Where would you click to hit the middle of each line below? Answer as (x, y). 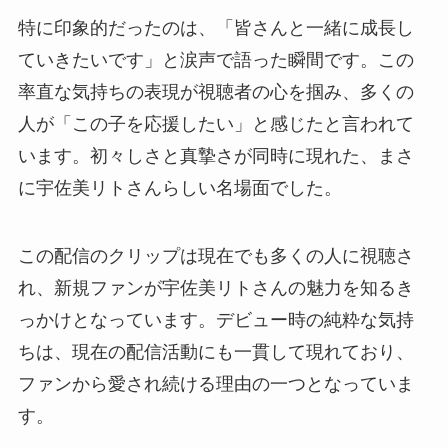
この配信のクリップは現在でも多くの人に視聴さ (215, 255)
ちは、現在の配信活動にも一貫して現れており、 (215, 351)
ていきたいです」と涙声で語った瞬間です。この (215, 59)
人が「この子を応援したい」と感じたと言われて (215, 123)
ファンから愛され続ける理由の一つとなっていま (215, 383)
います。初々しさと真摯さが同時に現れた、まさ (215, 155)
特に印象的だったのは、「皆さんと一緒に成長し (215, 27)
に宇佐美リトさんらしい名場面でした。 (179, 187)
